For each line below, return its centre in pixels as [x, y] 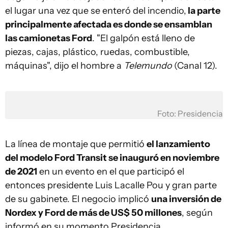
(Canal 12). [196, 66]
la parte [203, 11]
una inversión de [186, 199]
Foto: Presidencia [190, 114]
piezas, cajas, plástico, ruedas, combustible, [97, 52]
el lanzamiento [178, 144]
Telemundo [148, 66]
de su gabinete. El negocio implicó [78, 199]
